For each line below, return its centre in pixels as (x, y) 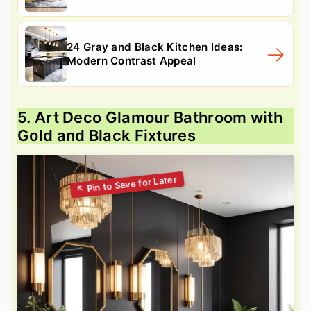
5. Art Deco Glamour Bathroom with (150, 117)
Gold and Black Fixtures (107, 135)
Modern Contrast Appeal (132, 60)
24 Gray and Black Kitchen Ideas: (155, 47)
